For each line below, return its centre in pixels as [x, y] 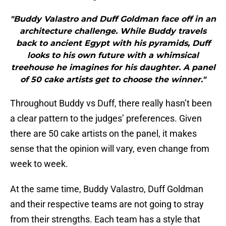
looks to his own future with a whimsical [113, 55]
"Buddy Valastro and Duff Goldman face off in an [113, 19]
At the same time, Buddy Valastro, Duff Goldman [107, 189]
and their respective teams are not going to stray [107, 204]
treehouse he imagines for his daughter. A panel [113, 68]
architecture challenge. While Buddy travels [113, 31]
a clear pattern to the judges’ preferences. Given [106, 119]
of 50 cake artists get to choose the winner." [113, 80]
